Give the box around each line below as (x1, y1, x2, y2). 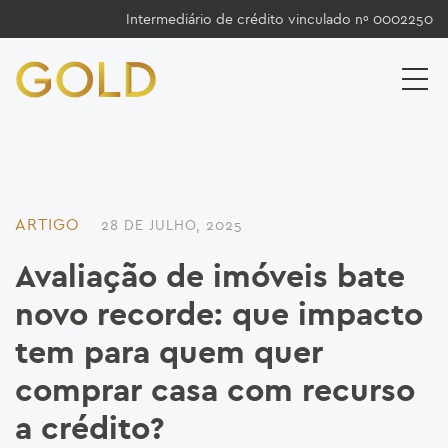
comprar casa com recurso (15, 375, 415, 408)
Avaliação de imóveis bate (15, 261, 405, 294)
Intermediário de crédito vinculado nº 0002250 (126, 10, 433, 28)
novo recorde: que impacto (15, 299, 423, 332)
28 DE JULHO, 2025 (101, 216, 243, 235)
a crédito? (15, 413, 164, 446)
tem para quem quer (15, 337, 323, 370)
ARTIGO (15, 214, 80, 235)
